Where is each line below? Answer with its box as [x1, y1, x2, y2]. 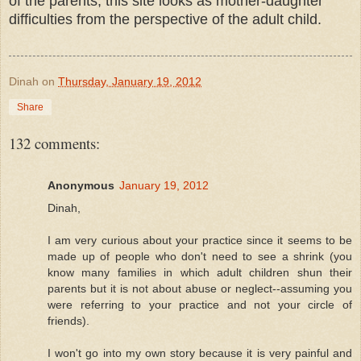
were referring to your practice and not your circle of [48, 297, 352, 311]
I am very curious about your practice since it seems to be [48, 233, 352, 247]
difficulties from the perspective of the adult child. [9, 10, 326, 27]
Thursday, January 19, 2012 [58, 74, 201, 88]
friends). [48, 313, 89, 327]
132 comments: [9, 132, 100, 153]
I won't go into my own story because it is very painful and [48, 346, 352, 359]
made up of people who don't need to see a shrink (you [48, 249, 352, 263]
